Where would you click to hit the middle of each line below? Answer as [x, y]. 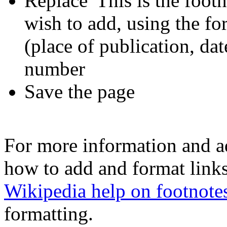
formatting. [49, 213]
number [55, 68]
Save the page [80, 91]
